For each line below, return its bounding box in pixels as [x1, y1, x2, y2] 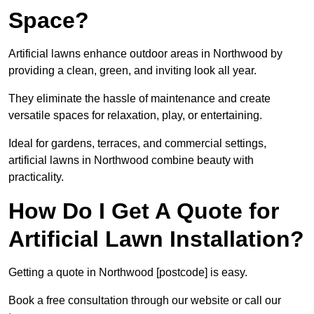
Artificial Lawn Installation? [8, 226, 304, 252]
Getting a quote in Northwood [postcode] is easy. [8, 266, 247, 279]
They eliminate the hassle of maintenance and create [8, 93, 271, 105]
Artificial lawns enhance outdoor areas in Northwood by [8, 48, 282, 60]
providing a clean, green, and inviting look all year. [8, 64, 257, 77]
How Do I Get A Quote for [8, 198, 279, 224]
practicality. [8, 171, 64, 184]
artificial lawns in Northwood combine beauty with [8, 154, 254, 167]
